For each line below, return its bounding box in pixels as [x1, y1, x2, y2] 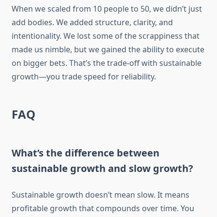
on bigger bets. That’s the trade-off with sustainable [12, 58, 201, 69]
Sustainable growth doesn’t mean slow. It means [12, 189, 189, 201]
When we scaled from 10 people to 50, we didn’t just [12, 3, 202, 15]
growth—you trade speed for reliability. [12, 71, 156, 82]
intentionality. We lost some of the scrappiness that [12, 31, 200, 42]
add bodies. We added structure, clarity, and [12, 17, 173, 28]
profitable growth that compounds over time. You [12, 203, 194, 214]
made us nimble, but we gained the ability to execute [12, 44, 204, 55]
